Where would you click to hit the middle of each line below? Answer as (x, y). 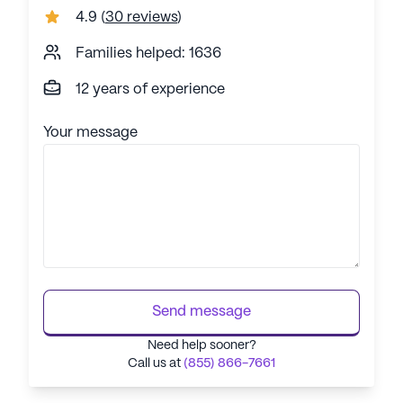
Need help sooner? (201, 346)
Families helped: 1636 (148, 54)
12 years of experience (150, 90)
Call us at (156, 364)
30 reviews (141, 18)
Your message (90, 133)
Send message (201, 312)
